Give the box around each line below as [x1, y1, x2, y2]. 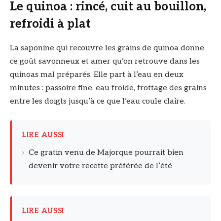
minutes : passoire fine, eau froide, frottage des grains [10, 83, 207, 93]
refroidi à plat [10, 17, 91, 32]
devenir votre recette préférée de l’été [29, 161, 172, 171]
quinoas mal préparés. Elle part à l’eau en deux [10, 70, 184, 80]
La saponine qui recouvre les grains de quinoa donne [10, 43, 204, 53]
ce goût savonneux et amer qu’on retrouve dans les [10, 57, 200, 67]
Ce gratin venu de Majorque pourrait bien [29, 147, 184, 157]
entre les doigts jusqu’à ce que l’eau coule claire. [10, 97, 185, 107]
